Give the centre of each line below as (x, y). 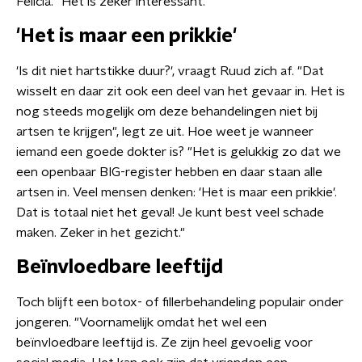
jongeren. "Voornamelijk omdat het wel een (141, 322)
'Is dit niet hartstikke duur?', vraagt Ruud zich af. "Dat (170, 71)
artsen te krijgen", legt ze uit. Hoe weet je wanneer (165, 132)
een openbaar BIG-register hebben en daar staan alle (169, 172)
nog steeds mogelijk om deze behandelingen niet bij (167, 112)
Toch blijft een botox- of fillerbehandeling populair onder (180, 302)
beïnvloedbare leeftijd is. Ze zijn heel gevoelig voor (164, 343)
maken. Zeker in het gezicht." (101, 233)
